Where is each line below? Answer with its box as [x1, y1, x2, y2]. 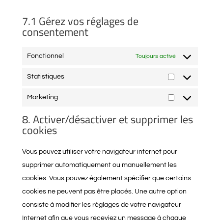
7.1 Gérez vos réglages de [22, 13, 138, 29]
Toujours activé [136, 53, 176, 59]
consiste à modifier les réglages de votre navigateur [22, 201, 181, 208]
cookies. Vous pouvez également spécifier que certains [22, 175, 191, 182]
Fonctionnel [27, 53, 64, 59]
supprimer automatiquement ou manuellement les [22, 162, 177, 168]
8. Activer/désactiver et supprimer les [22, 111, 193, 128]
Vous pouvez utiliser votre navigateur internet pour [22, 148, 177, 155]
